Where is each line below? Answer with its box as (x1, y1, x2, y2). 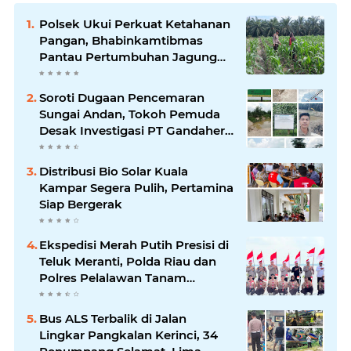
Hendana (39, 139, 93, 154)
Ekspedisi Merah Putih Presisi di (39, 237, 229, 252)
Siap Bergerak (39, 197, 122, 212)
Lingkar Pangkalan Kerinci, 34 (39, 327, 218, 342)
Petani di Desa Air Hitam (39, 66, 184, 81)
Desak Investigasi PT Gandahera (39, 123, 232, 138)
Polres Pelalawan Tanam (39, 270, 186, 285)
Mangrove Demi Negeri (39, 287, 177, 302)
